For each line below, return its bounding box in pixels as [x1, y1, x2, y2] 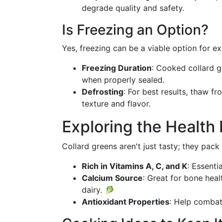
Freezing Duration [82, 63, 152, 73]
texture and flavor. [82, 99, 151, 109]
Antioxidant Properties [82, 197, 169, 207]
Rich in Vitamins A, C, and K [82, 161, 187, 171]
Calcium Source [82, 173, 143, 183]
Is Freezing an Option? [62, 21, 209, 38]
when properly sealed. [82, 75, 165, 85]
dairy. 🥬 [82, 185, 114, 195]
